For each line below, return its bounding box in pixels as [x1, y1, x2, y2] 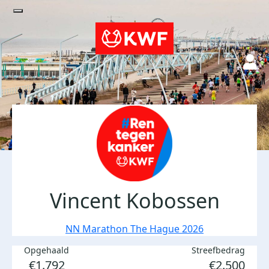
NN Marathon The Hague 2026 [65, 222, 204, 235]
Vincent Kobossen [49, 187, 220, 214]
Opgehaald [24, 244, 69, 256]
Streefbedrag [192, 244, 245, 256]
